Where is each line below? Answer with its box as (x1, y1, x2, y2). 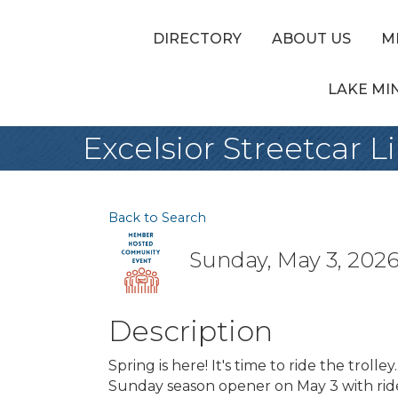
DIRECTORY (153, 30, 242, 48)
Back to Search (108, 210, 206, 226)
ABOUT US (272, 30, 351, 48)
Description (108, 314, 273, 348)
